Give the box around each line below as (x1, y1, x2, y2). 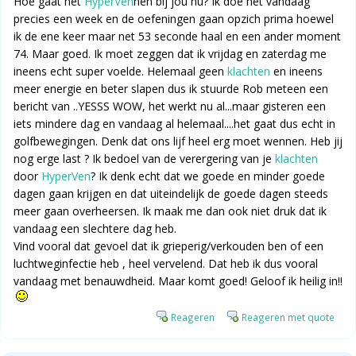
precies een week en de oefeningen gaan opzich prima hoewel (14, 11, 334, 27)
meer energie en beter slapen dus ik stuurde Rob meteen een (14, 81, 328, 97)
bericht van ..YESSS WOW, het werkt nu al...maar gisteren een (14, 99, 326, 114)
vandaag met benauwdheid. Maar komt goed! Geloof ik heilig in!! (14, 273, 342, 289)
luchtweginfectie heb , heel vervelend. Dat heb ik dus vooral (14, 256, 318, 272)
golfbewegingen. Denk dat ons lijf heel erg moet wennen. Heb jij (14, 133, 342, 149)
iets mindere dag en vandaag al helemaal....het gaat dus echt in (14, 116, 335, 132)
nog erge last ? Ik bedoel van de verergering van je (14, 151, 275, 167)
